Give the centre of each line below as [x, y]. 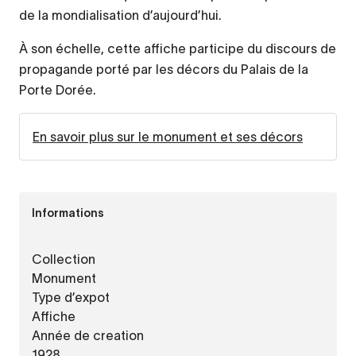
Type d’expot [71, 297]
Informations [68, 214]
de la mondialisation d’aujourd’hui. [122, 15]
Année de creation [88, 335]
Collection [64, 259]
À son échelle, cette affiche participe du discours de [178, 48]
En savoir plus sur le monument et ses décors [168, 136]
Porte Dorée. [58, 89]
